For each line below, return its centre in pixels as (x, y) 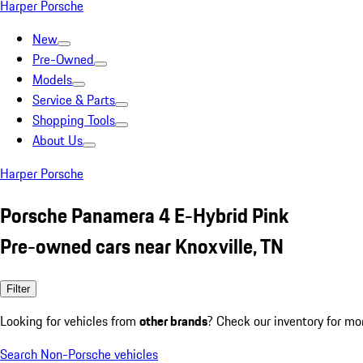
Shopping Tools (74, 120)
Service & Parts (74, 100)
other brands (173, 320)
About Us (58, 140)
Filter (18, 288)
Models (52, 79)
